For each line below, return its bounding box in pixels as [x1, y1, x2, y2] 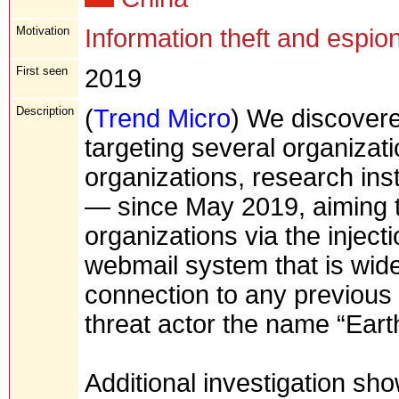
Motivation [16, 23, 69, 37]
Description [16, 103, 74, 118]
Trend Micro [94, 103, 231, 133]
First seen [16, 63, 68, 77]
